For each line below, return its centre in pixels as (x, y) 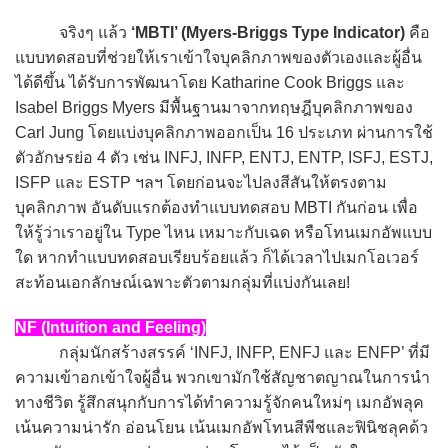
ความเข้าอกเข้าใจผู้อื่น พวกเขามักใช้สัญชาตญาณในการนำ (222, 377)
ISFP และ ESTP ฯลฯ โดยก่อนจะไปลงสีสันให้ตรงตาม (201, 182)
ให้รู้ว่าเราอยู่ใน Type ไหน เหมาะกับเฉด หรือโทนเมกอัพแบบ (223, 232)
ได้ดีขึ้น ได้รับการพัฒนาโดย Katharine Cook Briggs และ (210, 82)
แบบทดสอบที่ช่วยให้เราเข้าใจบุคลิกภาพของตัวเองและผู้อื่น (218, 57)
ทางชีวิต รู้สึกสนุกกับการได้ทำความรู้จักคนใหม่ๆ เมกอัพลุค (219, 402)
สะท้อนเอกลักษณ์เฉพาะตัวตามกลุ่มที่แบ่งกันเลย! (182, 282)
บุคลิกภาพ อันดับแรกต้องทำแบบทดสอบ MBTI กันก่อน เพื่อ (216, 207)
